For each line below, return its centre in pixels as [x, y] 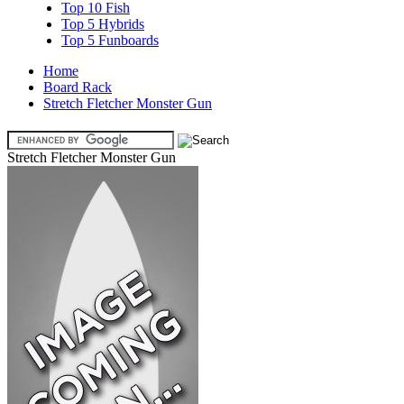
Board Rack [78, 87]
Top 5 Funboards [110, 40]
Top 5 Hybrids [103, 24]
